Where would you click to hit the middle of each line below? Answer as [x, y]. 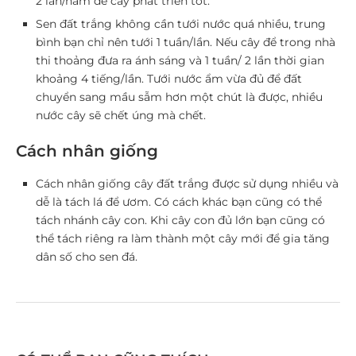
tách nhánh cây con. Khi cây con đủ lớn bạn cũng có [180, 220]
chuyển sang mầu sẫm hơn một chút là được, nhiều [179, 97]
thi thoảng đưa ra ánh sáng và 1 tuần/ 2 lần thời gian [180, 60]
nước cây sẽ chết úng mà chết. [121, 115]
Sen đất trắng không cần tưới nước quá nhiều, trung [181, 24]
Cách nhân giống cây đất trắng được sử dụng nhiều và [187, 184]
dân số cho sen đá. [87, 257]
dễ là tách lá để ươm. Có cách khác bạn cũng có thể [179, 202]
